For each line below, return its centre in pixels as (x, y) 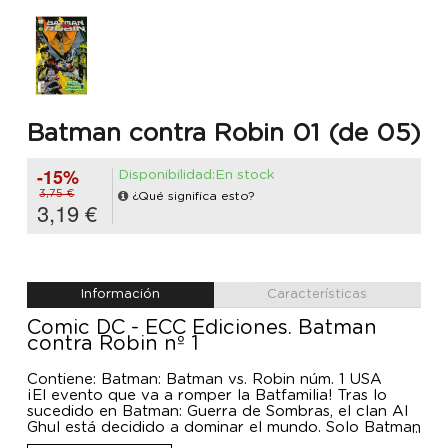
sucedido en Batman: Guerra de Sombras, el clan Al (217, 412)
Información (120, 295)
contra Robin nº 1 (113, 344)
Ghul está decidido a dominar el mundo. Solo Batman (224, 428)
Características (317, 295)
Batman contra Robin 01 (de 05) (224, 133)
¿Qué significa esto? (193, 196)
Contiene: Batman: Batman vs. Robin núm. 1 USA (204, 380)
